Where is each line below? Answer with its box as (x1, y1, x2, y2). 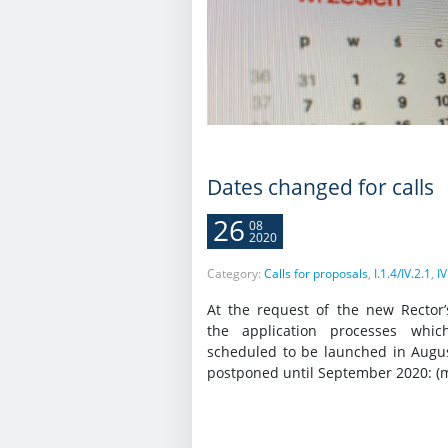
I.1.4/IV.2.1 (374, 264, 431, 282)
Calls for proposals (264, 264, 368, 282)
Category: (207, 264, 264, 282)
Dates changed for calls (207, 172, 434, 201)
